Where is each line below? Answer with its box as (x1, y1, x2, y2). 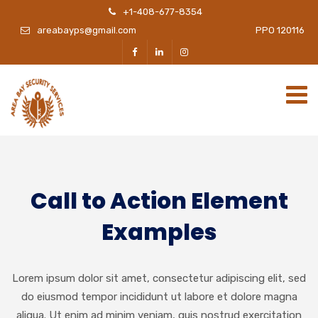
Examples (102, 216, 216, 248)
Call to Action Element (30, 185, 288, 216)
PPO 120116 (136, 25, 305, 35)
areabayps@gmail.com (37, 25, 136, 35)
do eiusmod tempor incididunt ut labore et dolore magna (21, 290, 297, 303)
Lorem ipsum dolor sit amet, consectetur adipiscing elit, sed (12, 271, 306, 285)
